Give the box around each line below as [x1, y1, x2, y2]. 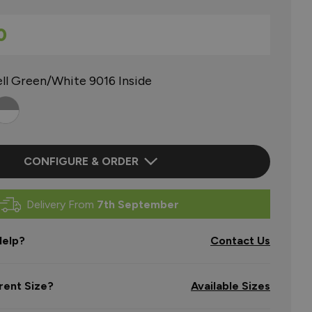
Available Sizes [191, 279, 270, 292]
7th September [96, 198, 179, 211]
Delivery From [26, 198, 97, 211]
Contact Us [210, 234, 270, 247]
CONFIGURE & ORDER [23, 155, 139, 168]
